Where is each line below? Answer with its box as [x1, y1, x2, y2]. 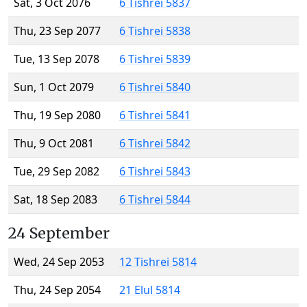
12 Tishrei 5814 [119, 254, 197, 270]
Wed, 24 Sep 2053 [14, 254, 104, 270]
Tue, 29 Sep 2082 [14, 164, 99, 180]
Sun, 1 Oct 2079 [14, 79, 94, 95]
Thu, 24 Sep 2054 [14, 282, 101, 298]
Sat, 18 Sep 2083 [14, 192, 97, 208]
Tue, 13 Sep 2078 [14, 51, 99, 67]
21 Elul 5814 [119, 282, 180, 298]
